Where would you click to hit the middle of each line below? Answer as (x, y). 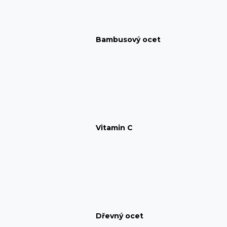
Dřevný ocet (120, 216)
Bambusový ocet (128, 39)
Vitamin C (115, 128)
